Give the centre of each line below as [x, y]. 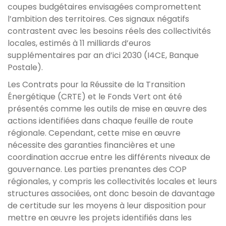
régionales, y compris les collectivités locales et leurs [112, 181]
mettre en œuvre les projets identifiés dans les [100, 217]
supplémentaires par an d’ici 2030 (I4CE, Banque [103, 55]
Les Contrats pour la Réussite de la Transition [96, 84]
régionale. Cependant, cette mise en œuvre [94, 133]
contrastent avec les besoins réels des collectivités [109, 31]
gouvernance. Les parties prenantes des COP [97, 169]
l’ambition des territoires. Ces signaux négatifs [98, 19]
